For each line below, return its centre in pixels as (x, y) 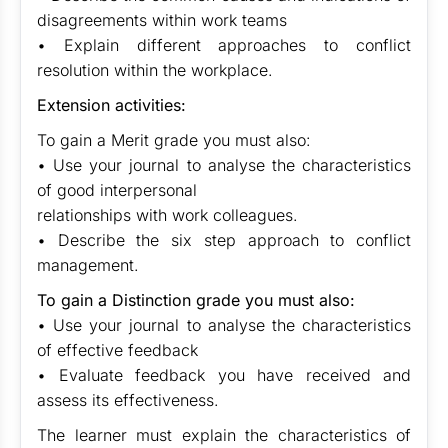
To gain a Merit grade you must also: (174, 140)
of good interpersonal (117, 190)
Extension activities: (111, 105)
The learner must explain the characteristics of (224, 435)
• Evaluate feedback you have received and (224, 375)
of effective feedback (117, 350)
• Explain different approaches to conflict (224, 45)
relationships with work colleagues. (167, 215)
